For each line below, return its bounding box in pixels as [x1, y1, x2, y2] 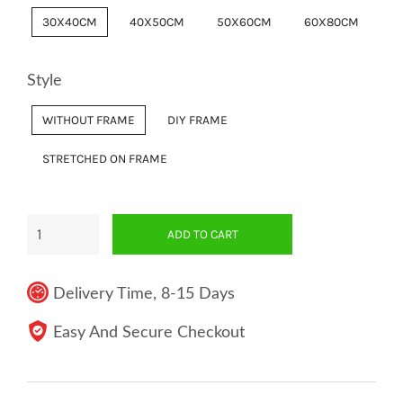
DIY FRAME [167, 112, 228, 127]
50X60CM [217, 14, 272, 29]
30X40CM [42, 14, 97, 29]
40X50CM [130, 14, 184, 29]
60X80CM [304, 14, 359, 29]
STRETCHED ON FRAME [42, 151, 167, 166]
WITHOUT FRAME [42, 112, 135, 127]
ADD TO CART [166, 227, 238, 241]
